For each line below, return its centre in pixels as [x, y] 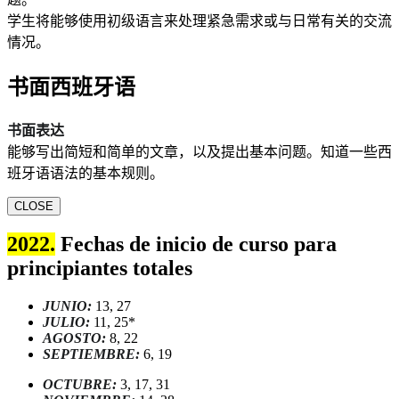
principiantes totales [100, 269]
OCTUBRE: [80, 385]
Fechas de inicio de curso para [196, 244]
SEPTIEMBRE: [91, 354]
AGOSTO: [74, 338]
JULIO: [66, 322]
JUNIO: [67, 306]
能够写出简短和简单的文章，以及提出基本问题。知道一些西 [199, 151]
